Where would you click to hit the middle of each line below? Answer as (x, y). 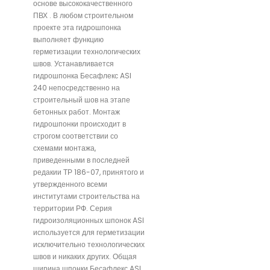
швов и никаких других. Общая (85, 256)
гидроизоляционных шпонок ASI (89, 220)
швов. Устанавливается (74, 63)
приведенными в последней (81, 160)
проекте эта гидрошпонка (77, 27)
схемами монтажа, (64, 148)
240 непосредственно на (77, 87)
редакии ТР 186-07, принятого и (89, 172)
